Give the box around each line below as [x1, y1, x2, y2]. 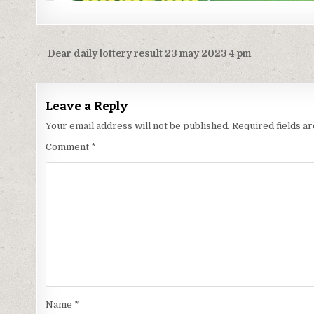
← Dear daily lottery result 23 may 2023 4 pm [36, 48, 252, 60]
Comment [46, 142, 92, 153]
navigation [35, 62, 133, 88]
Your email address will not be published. [46, 121, 231, 132]
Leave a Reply [46, 98, 128, 114]
